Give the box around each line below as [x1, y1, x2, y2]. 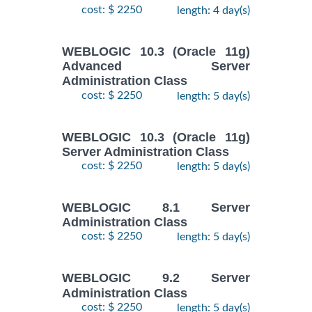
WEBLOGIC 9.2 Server [62, 271, 250, 286]
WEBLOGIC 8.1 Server [62, 201, 250, 215]
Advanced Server [62, 59, 250, 74]
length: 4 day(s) [177, 4, 250, 16]
